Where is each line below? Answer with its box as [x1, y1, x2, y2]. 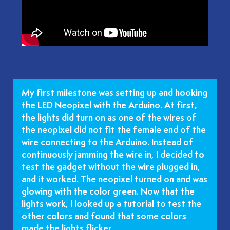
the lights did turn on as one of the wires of [22, 113, 196, 123]
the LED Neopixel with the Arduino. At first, [22, 101, 197, 111]
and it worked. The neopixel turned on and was [22, 175, 207, 185]
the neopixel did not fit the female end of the [22, 126, 206, 136]
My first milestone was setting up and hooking [22, 89, 207, 99]
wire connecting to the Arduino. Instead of [22, 138, 193, 148]
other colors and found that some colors [22, 212, 186, 222]
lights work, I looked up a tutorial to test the [22, 200, 201, 209]
